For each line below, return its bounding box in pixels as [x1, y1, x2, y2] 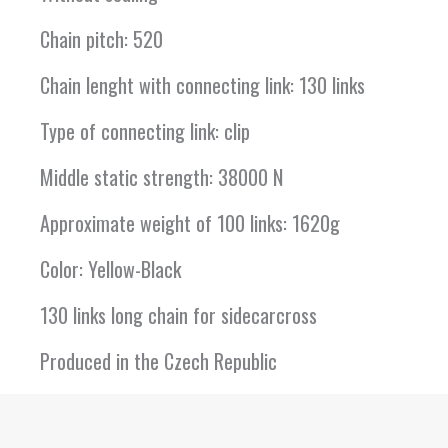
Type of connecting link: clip [40, 115, 250, 146]
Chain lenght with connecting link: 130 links [40, 69, 365, 100]
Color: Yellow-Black [40, 253, 181, 284]
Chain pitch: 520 [40, 23, 163, 54]
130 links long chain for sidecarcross [40, 299, 317, 330]
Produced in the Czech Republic [40, 345, 277, 376]
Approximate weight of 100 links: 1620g [40, 207, 340, 238]
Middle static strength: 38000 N [40, 161, 283, 192]
